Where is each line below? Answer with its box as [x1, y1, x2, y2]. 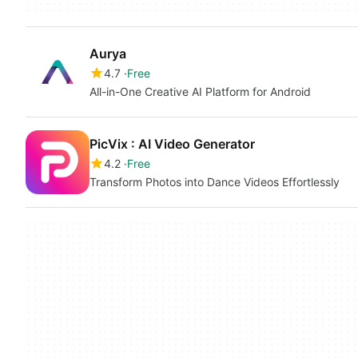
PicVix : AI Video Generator [89, 136, 255, 152]
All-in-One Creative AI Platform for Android [89, 85, 311, 98]
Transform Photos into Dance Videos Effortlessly [89, 175, 340, 189]
